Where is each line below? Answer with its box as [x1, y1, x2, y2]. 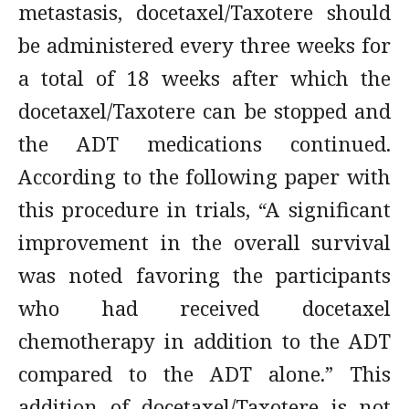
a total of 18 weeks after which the [18, 64, 391, 91]
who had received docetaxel [18, 294, 391, 321]
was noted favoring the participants [18, 261, 391, 288]
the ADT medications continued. [18, 130, 391, 157]
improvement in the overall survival [18, 228, 391, 256]
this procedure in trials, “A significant [18, 195, 391, 223]
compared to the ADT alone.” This [18, 360, 391, 387]
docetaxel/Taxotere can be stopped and [18, 97, 391, 124]
